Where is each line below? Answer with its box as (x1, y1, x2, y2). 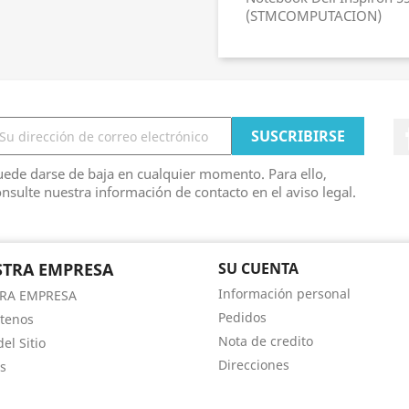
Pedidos (218, 309, 267, 326)
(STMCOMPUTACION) (246, 6, 382, 25)
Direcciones (218, 356, 289, 373)
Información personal (218, 285, 351, 302)
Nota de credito (218, 332, 313, 350)
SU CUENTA (218, 258, 299, 278)
